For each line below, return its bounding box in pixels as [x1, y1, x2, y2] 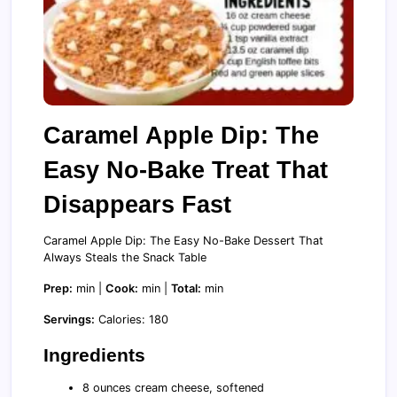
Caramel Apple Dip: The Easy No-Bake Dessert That [43, 233, 323, 247]
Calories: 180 [95, 312, 168, 326]
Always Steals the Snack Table [43, 250, 206, 264]
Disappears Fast [43, 190, 231, 218]
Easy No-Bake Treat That [43, 155, 328, 183]
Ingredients [43, 344, 145, 365]
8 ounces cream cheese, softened [82, 380, 265, 394]
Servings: [43, 312, 95, 326]
